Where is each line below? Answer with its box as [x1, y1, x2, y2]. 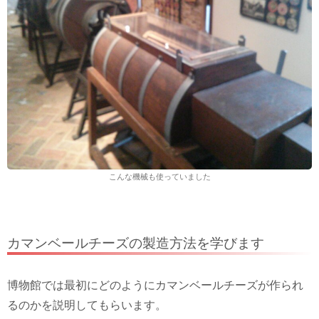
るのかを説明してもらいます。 [7, 298, 167, 311]
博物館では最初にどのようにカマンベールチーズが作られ [7, 278, 303, 291]
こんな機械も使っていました [108, 172, 211, 181]
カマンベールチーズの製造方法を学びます [7, 235, 264, 251]
